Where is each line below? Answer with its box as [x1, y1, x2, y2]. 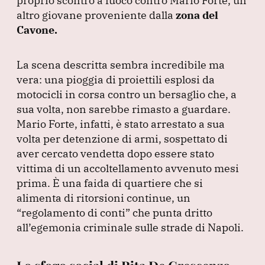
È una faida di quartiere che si [53, 176, 203, 190]
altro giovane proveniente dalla [17, 8, 176, 22]
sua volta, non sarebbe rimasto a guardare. [17, 102, 231, 116]
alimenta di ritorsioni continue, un [17, 190, 190, 205]
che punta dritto [130, 205, 212, 219]
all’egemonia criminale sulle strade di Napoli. [17, 220, 244, 234]
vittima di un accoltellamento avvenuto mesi [17, 161, 239, 175]
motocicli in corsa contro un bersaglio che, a [17, 87, 237, 101]
